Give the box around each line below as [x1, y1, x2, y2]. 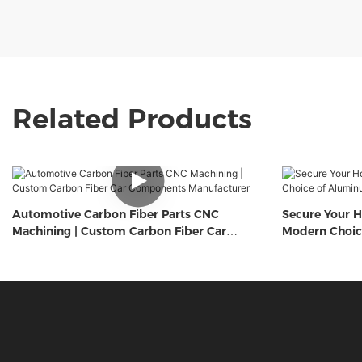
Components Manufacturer [12, 241, 166, 256]
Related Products [12, 101, 252, 136]
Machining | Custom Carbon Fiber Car [12, 224, 226, 239]
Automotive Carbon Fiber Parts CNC [12, 207, 219, 222]
